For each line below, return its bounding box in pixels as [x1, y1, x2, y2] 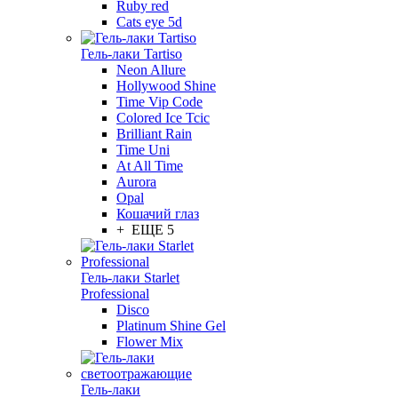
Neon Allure [116, 62, 186, 77]
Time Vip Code [116, 94, 203, 109]
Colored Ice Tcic [116, 110, 210, 125]
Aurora [116, 174, 156, 189]
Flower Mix [116, 334, 183, 349]
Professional [81, 286, 149, 301]
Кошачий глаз [116, 206, 199, 221]
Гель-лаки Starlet [81, 270, 179, 285]
